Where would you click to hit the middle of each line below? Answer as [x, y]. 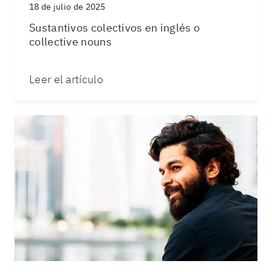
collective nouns [70, 42]
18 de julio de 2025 [67, 7]
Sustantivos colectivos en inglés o [115, 28]
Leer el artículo [66, 79]
